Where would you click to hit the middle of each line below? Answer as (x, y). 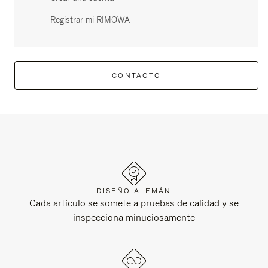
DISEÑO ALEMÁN (134, 191)
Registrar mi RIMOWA (90, 20)
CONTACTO (136, 75)
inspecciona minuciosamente (134, 217)
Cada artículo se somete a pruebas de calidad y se (134, 203)
